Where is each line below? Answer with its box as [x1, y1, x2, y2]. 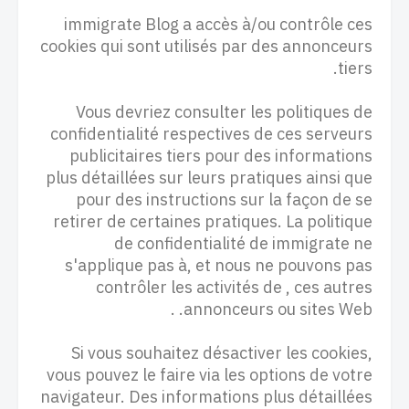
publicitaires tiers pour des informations [69, 143, 372, 168]
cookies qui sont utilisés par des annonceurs [40, 34, 372, 58]
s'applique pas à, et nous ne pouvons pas [65, 253, 372, 278]
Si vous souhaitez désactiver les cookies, [71, 341, 372, 365]
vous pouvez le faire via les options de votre [47, 362, 372, 387]
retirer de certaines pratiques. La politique [53, 209, 372, 234]
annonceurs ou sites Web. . [184, 297, 372, 321]
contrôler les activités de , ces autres [96, 275, 372, 299]
